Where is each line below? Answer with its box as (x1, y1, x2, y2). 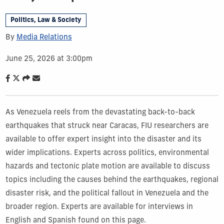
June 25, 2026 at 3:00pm (5, 55, 92, 63)
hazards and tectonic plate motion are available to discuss (5, 162, 210, 170)
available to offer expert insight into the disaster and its (5, 135, 201, 143)
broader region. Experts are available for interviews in (5, 203, 193, 211)
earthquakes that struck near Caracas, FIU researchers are (5, 122, 208, 130)
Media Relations (16, 33, 72, 41)
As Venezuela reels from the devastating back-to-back (5, 108, 195, 116)
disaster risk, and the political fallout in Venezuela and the (5, 189, 208, 197)
